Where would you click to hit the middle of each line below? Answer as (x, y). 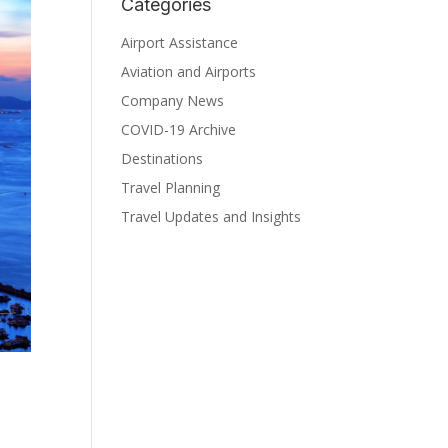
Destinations (162, 158)
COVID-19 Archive (178, 129)
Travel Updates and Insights (211, 216)
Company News (172, 100)
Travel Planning (170, 187)
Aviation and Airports (188, 71)
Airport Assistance (179, 42)
